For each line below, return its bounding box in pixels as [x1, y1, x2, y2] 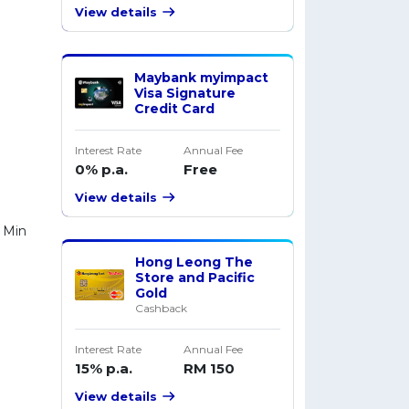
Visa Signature [134, 84, 236, 101]
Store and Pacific [135, 269, 256, 287]
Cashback [135, 301, 188, 316]
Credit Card [134, 100, 215, 117]
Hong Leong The [135, 254, 254, 271]
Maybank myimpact [134, 68, 269, 86]
